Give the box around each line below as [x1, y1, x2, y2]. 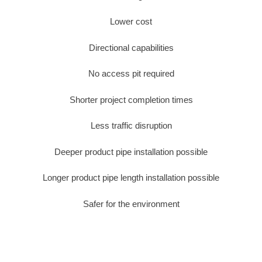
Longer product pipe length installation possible [43, 173, 219, 183]
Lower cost [110, 16, 152, 27]
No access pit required [88, 68, 174, 79]
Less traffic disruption [90, 120, 172, 131]
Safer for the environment [82, 198, 180, 209]
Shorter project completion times [69, 94, 193, 105]
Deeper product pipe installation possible [54, 146, 208, 157]
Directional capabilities [88, 42, 174, 53]
